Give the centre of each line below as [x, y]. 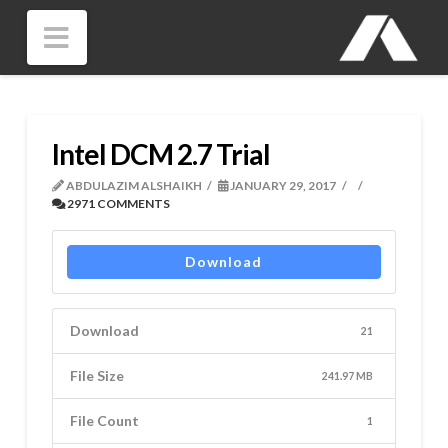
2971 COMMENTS [117, 203]
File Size [97, 376]
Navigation [138, 35]
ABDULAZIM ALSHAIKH [132, 185]
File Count [105, 421]
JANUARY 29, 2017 [282, 185]
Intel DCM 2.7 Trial [161, 153]
